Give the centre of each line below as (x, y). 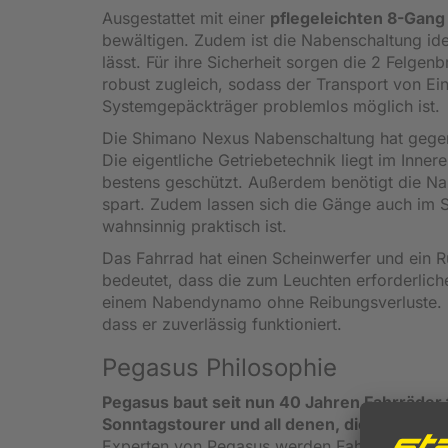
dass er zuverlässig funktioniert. (222, 323)
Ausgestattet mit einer (186, 17)
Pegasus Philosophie (219, 367)
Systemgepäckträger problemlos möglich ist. (271, 105)
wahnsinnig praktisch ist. (194, 225)
